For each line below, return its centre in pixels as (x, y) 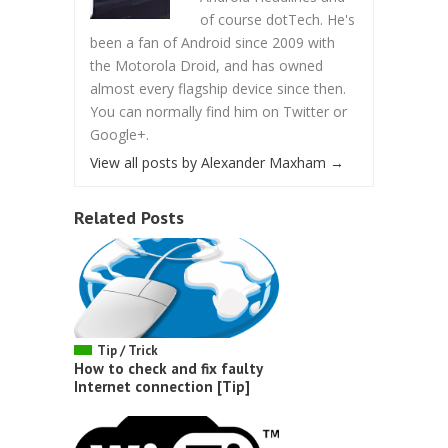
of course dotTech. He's (277, 19)
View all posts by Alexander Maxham (210, 162)
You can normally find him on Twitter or (218, 111)
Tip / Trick (127, 350)
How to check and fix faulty (168, 368)
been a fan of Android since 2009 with (212, 42)
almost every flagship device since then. (218, 88)
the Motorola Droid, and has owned (206, 65)
